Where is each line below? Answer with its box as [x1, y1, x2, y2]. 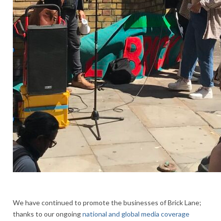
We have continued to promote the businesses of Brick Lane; [13, 198, 201, 207]
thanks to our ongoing [13, 209, 82, 218]
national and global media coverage [82, 209, 189, 218]
